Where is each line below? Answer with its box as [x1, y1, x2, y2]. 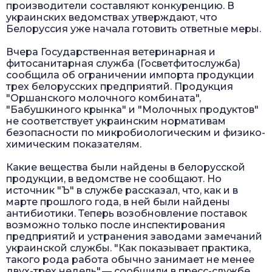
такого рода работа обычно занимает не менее [6, 253, 254, 265]
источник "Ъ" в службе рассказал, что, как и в [6, 184, 238, 196]
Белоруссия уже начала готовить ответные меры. [6, 22, 261, 35]
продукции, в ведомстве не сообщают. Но [6, 172, 222, 185]
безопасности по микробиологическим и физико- [6, 126, 265, 138]
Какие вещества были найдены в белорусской [6, 161, 245, 173]
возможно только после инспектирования [6, 219, 225, 231]
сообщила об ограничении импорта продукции [6, 69, 254, 81]
